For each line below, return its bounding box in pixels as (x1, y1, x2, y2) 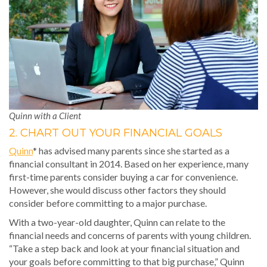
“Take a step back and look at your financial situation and (9, 242, 240, 254)
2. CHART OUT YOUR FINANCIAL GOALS (9, 126, 222, 139)
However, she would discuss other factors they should (9, 184, 226, 195)
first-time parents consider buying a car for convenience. (9, 170, 238, 182)
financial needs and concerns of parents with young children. (9, 229, 251, 241)
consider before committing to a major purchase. (9, 197, 207, 209)
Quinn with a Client (9, 110, 81, 121)
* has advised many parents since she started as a (33, 144, 229, 156)
